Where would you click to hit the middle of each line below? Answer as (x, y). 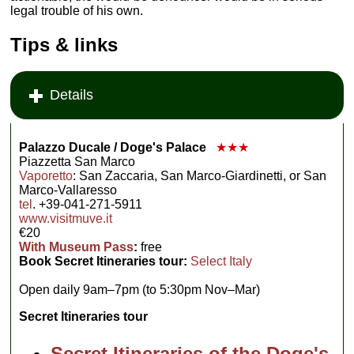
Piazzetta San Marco (77, 162)
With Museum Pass (77, 247)
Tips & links (64, 44)
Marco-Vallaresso (68, 190)
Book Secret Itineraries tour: (104, 262)
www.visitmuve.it (66, 219)
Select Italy (222, 262)
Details (72, 95)
